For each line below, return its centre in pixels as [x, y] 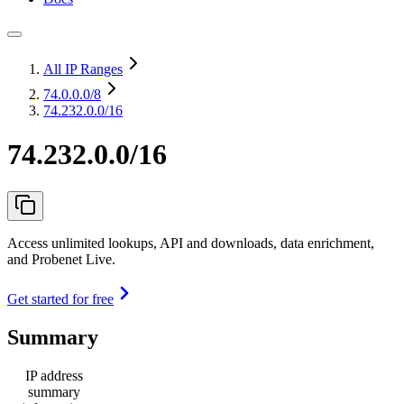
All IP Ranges [83, 69]
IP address [54, 375]
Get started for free [60, 298]
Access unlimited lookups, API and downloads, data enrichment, [191, 243]
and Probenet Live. [61, 259]
